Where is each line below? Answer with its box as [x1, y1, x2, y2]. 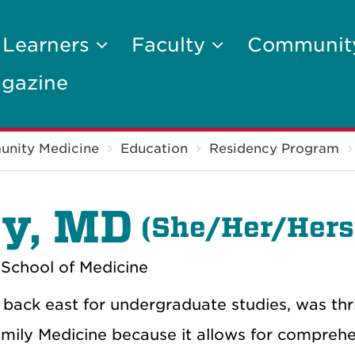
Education [120, 141, 188, 156]
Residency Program [209, 141, 339, 156]
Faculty [132, 33, 212, 56]
